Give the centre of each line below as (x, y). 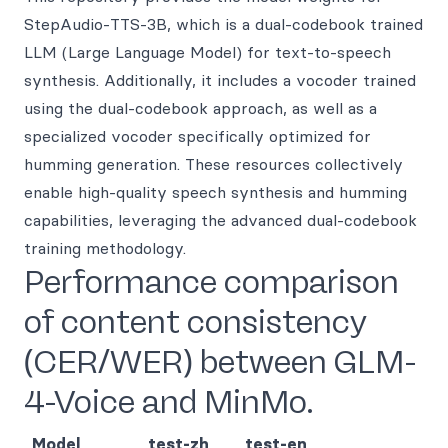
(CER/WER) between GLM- (220, 362)
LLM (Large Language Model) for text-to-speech (207, 52)
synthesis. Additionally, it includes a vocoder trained (220, 80)
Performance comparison (211, 282)
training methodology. (105, 248)
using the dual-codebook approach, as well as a (200, 108)
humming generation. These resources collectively (213, 164)
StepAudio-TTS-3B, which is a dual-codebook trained (223, 24)
